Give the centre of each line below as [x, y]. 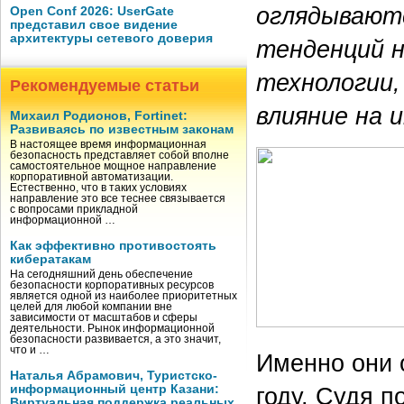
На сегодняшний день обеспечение [101, 274]
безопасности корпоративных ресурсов [112, 285]
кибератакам [50, 259]
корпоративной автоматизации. [92, 177]
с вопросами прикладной [74, 209]
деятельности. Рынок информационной [112, 328]
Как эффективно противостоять [113, 246]
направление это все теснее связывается [118, 198]
